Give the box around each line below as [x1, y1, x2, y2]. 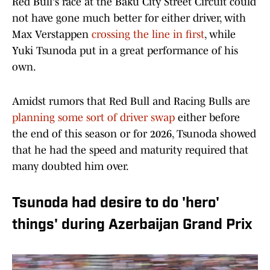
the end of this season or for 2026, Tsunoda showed [12, 128, 256, 140]
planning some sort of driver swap [12, 111, 175, 124]
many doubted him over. [12, 160, 129, 173]
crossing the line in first [92, 28, 204, 41]
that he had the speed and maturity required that [12, 144, 248, 157]
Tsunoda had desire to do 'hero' [12, 196, 219, 212]
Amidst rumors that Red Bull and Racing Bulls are [12, 95, 250, 108]
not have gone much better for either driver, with [12, 12, 246, 25]
